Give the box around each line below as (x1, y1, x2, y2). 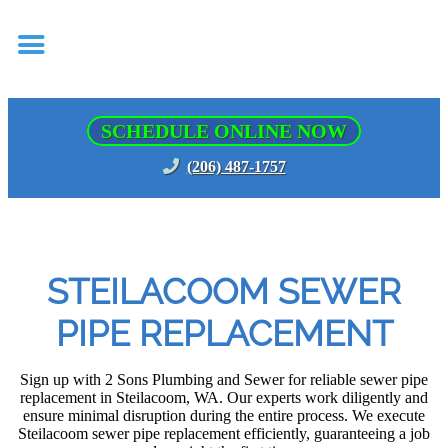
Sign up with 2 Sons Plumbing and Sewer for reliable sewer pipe (20, 371, 428, 389)
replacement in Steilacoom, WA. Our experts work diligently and (20, 389, 428, 407)
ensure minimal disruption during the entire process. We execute (23, 407, 425, 425)
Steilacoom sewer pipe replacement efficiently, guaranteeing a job (18, 425, 430, 443)
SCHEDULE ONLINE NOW (101, 120, 347, 142)
